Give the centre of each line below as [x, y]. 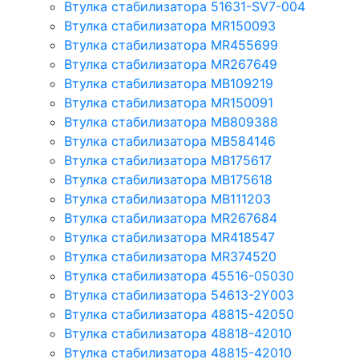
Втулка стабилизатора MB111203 [167, 199]
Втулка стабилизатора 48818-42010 [178, 333]
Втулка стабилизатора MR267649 [171, 64]
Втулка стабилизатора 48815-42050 [179, 314]
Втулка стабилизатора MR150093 [170, 26]
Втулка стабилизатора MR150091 [169, 103]
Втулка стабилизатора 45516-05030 [179, 276]
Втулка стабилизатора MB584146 [170, 141]
